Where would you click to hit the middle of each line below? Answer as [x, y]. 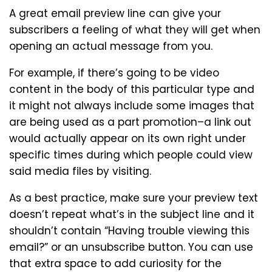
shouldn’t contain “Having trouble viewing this [129, 230]
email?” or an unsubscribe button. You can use [131, 247]
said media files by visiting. [80, 171]
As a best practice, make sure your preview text [134, 198]
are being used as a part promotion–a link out [130, 122]
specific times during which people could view [131, 155]
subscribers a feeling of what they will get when [135, 29]
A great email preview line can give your [115, 13]
